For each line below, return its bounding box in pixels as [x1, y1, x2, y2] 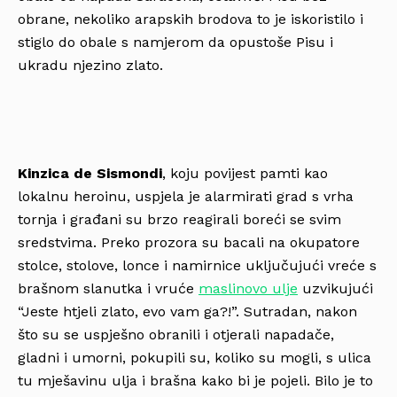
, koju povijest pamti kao [162, 165, 328, 183]
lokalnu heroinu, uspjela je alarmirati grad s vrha [18, 188, 354, 206]
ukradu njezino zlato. [18, 57, 163, 74]
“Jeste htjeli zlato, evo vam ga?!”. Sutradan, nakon [18, 303, 357, 321]
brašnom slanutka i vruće [18, 280, 198, 298]
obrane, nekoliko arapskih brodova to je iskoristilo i [18, 11, 363, 28]
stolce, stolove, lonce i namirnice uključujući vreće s [18, 257, 377, 275]
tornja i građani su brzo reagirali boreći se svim [18, 211, 341, 229]
